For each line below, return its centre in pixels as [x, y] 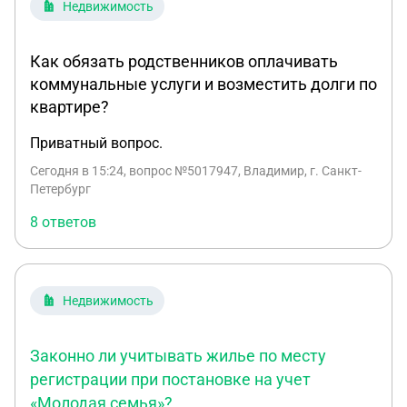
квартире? [69, 107]
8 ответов [63, 222]
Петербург [60, 189]
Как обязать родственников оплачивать [184, 61]
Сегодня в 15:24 [77, 171]
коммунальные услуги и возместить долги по [203, 84]
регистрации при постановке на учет [170, 379]
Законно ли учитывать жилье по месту [178, 356]
